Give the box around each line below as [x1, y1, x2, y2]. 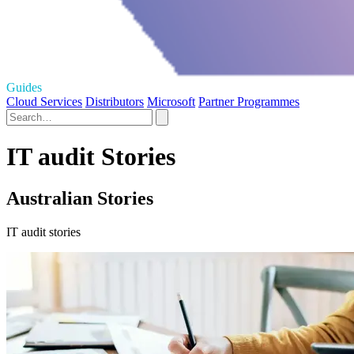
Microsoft [147, 94, 195, 108]
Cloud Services [6, 94, 82, 108]
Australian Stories [6, 188, 153, 209]
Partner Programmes [198, 94, 299, 108]
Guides [6, 80, 42, 94]
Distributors [85, 94, 144, 108]
